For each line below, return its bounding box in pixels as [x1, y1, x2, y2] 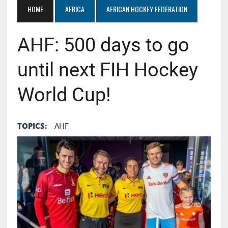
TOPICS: [17, 120, 47, 131]
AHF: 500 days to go [17, 33, 189, 56]
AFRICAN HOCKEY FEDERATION [106, 3, 187, 14]
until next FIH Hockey [17, 58, 198, 81]
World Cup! [17, 83, 111, 106]
